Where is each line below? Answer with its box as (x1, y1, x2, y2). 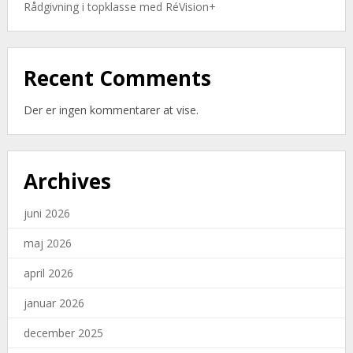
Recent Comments (23, 64, 211, 93)
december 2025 (23, 325, 103, 341)
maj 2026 (23, 236, 72, 251)
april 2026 (23, 266, 73, 281)
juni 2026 (23, 206, 70, 221)
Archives (23, 167, 111, 196)
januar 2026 (23, 295, 84, 311)
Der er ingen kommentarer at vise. (23, 102, 199, 118)
